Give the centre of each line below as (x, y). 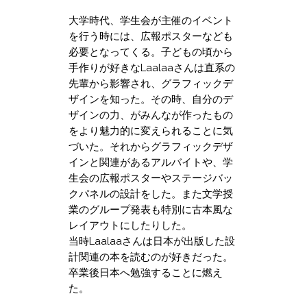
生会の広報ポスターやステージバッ (151, 178)
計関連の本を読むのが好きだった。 (151, 257)
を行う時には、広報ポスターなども (151, 36)
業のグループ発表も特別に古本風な (151, 209)
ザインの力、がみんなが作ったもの (151, 115)
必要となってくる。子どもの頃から (151, 52)
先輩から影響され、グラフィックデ (151, 83)
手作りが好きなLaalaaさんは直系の (152, 67)
